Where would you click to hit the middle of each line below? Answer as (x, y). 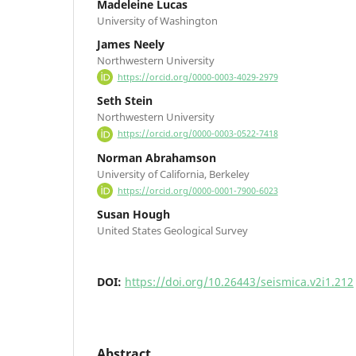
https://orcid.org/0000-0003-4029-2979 (197, 77)
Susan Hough (133, 214)
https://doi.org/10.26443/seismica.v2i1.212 (239, 281)
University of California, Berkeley (173, 174)
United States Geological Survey (172, 230)
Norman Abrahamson (157, 157)
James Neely (131, 44)
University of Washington (157, 21)
